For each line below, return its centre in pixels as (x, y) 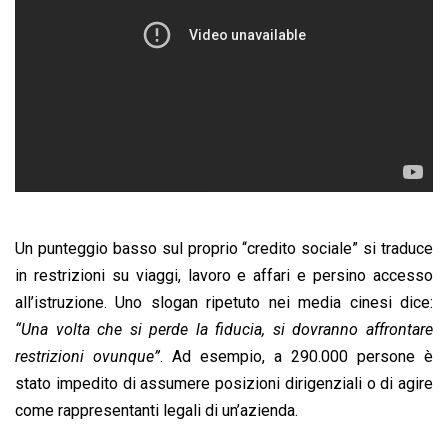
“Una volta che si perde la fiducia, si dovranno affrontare (224, 329)
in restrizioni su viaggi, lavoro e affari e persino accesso (224, 275)
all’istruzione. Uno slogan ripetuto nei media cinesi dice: (224, 302)
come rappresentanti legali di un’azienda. (156, 410)
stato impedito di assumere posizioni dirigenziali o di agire (224, 383)
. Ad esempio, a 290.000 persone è (296, 356)
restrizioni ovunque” (87, 356)
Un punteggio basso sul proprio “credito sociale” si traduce (224, 248)
